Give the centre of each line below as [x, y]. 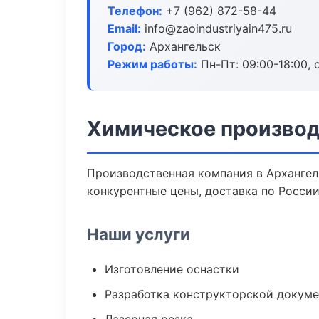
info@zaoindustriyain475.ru [216, 28]
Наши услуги [138, 234]
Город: [127, 46]
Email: [124, 28]
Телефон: [135, 11]
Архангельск [183, 46]
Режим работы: [152, 64]
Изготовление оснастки [172, 269]
